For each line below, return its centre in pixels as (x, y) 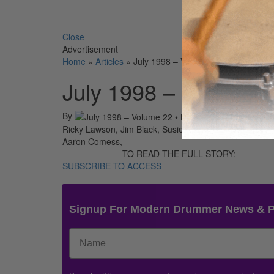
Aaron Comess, (92, 141)
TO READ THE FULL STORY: (179, 153)
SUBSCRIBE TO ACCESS (112, 165)
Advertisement (90, 49)
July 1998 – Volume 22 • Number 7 (201, 61)
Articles (109, 61)
